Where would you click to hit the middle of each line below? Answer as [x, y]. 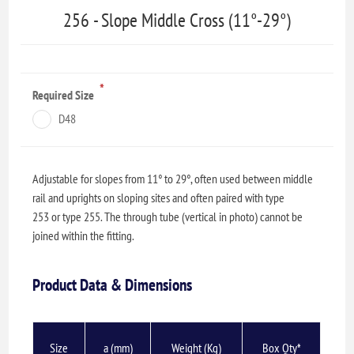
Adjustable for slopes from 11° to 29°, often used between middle [173, 178]
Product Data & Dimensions [113, 284]
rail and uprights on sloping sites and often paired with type [159, 197]
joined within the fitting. [84, 235]
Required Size [65, 94]
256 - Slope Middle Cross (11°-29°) [177, 20]
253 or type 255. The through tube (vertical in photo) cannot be [168, 216]
